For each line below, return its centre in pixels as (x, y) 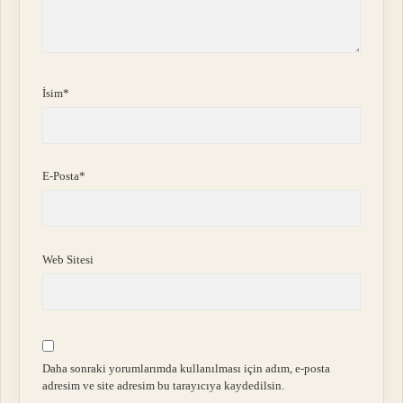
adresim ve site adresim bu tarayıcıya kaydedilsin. (164, 386)
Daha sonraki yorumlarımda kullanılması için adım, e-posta (187, 369)
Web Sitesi (68, 259)
